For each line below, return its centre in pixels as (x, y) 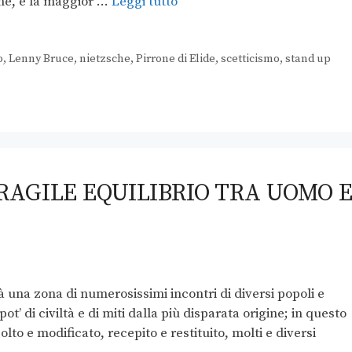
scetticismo (250, 59)
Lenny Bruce (41, 59)
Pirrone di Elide (175, 59)
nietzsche (104, 59)
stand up (308, 59)
